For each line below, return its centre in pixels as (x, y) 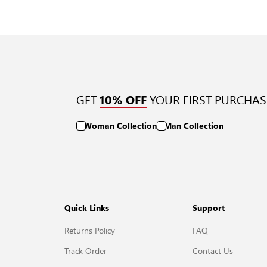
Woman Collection (120, 125)
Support (208, 207)
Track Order (85, 250)
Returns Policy (89, 230)
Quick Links (86, 207)
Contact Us (212, 250)
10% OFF (123, 99)
